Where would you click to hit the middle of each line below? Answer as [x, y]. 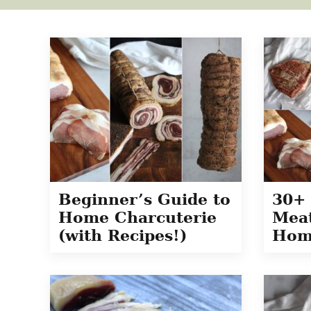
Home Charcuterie [137, 217]
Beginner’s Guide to [144, 199]
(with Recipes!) [123, 235]
